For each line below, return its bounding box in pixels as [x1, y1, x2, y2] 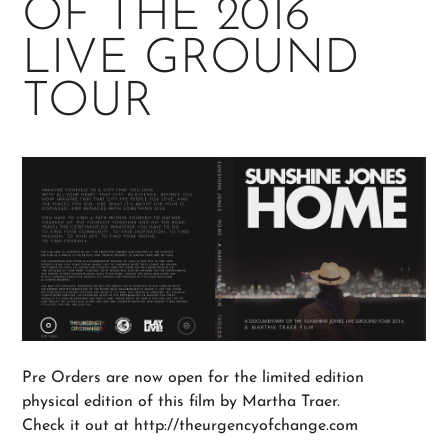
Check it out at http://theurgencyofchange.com [22, 417, 359, 434]
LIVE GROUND [22, 36, 360, 85]
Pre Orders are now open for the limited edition [22, 369, 365, 386]
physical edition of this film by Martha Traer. [22, 393, 341, 410]
